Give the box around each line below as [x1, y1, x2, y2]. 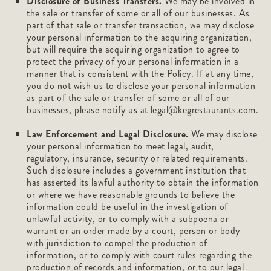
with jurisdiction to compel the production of [27, 236, 207, 250]
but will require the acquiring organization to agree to [27, 42, 240, 56]
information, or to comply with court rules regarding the [27, 248, 252, 262]
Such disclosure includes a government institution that [27, 163, 246, 177]
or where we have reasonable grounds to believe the [27, 188, 235, 201]
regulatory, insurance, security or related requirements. [27, 151, 247, 165]
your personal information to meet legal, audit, [27, 139, 214, 153]
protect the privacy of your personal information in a [27, 54, 239, 68]
